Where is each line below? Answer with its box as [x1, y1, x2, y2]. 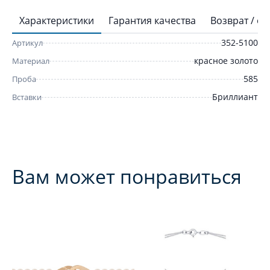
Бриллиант [212, 91, 258, 102]
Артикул [12, 37, 43, 48]
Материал [12, 55, 49, 66]
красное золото [194, 55, 258, 66]
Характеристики [19, 14, 94, 27]
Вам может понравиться [12, 163, 242, 189]
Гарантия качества [108, 14, 196, 27]
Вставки [12, 92, 42, 102]
